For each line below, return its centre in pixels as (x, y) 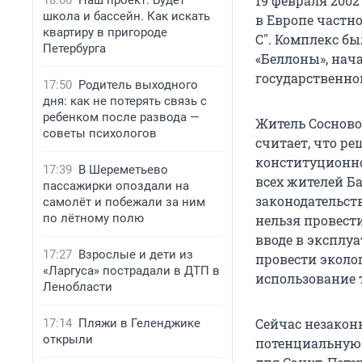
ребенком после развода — (121, 117)
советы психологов (100, 133)
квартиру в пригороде (105, 32)
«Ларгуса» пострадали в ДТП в (131, 271)
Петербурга (74, 48)
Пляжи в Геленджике (139, 323)
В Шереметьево (123, 170)
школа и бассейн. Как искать (126, 16)
